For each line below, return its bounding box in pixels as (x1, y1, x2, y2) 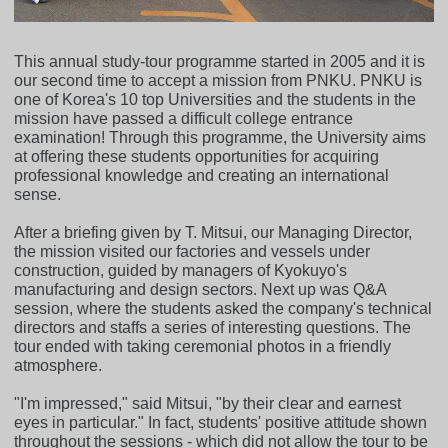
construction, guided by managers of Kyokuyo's (14, 261, 348, 279)
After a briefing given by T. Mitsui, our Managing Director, (14, 223, 413, 241)
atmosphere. (14, 356, 103, 374)
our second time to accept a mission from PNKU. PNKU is (14, 71, 423, 89)
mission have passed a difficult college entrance (14, 109, 354, 127)
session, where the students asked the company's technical (14, 299, 433, 317)
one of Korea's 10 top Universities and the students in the (14, 90, 417, 108)
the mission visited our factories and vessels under (14, 242, 371, 260)
